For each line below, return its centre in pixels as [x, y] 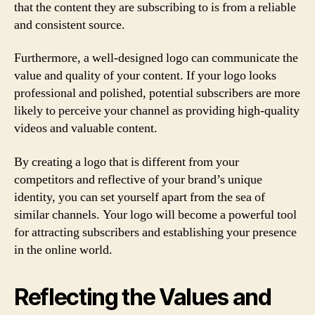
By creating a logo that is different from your [127, 162]
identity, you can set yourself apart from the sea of [140, 197]
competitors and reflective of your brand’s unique [138, 179]
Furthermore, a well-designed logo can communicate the [156, 58]
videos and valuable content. [86, 128]
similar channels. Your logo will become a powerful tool [155, 214]
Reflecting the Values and [143, 297]
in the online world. [63, 250]
